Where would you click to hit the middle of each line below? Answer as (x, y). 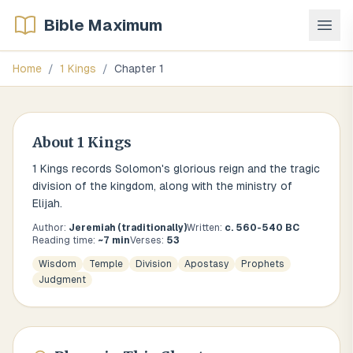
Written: (206, 228)
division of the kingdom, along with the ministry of (162, 186)
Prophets (263, 264)
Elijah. (47, 203)
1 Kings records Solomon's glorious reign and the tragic (176, 169)
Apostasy (206, 264)
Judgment (62, 280)
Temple (106, 264)
